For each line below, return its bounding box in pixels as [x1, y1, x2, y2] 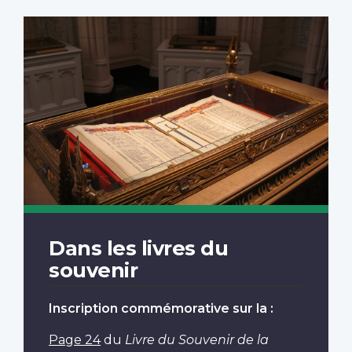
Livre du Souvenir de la [125, 332, 269, 348]
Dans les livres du [49, 236, 228, 261]
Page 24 [49, 332, 101, 348]
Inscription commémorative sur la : [49, 301, 273, 317]
